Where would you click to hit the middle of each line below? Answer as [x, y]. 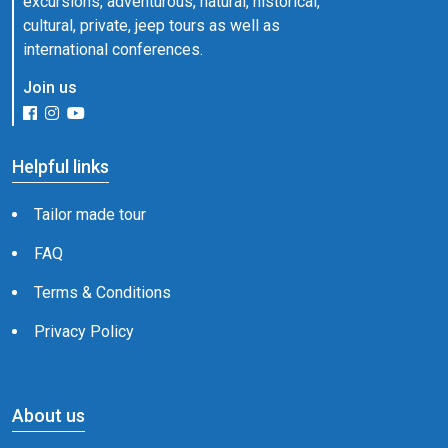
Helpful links [60, 166]
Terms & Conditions [102, 292]
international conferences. [113, 49]
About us [48, 415]
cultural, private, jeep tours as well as [151, 25]
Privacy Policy [84, 331]
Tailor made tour [90, 214]
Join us [50, 87]
